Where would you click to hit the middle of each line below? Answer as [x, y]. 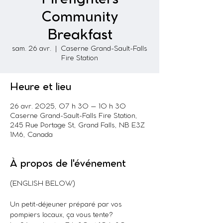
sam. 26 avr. [32, 49]
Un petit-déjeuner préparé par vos [67, 205]
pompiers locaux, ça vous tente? [61, 215]
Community [80, 17]
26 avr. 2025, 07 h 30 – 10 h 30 [68, 107]
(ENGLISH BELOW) [43, 184]
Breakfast [80, 35]
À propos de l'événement [68, 164]
